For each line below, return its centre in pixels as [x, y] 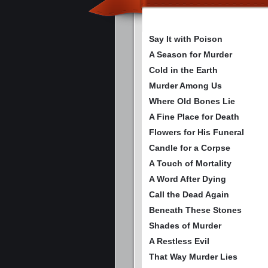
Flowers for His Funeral [197, 132]
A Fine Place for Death [194, 117]
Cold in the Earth [183, 70]
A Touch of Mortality [190, 163]
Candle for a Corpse [190, 148]
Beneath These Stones [195, 210]
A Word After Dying [188, 179]
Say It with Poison [186, 39]
